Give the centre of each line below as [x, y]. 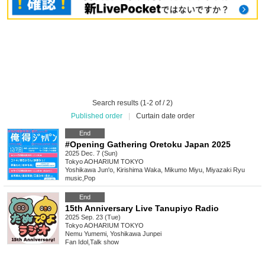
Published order [96, 116]
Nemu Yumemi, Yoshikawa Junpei [113, 234]
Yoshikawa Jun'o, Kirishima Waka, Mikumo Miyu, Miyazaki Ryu [155, 170]
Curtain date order [165, 116]
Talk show [104, 242]
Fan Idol [77, 242]
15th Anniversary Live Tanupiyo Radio [142, 209]
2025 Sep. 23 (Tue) [93, 217]
